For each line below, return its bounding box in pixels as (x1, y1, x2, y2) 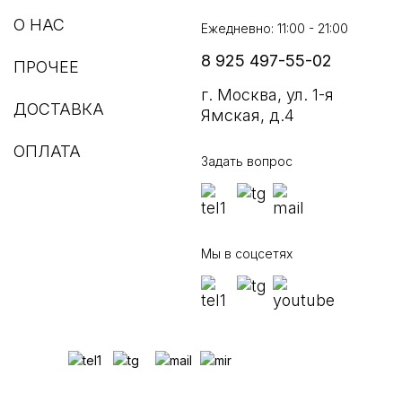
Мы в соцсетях (201, 246, 293, 261)
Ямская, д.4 (201, 106, 294, 125)
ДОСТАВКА (13, 100, 104, 118)
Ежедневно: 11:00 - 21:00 (201, 21, 348, 36)
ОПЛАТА (13, 142, 81, 161)
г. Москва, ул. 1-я (201, 85, 334, 104)
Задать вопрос (201, 153, 293, 169)
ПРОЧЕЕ (13, 57, 79, 76)
